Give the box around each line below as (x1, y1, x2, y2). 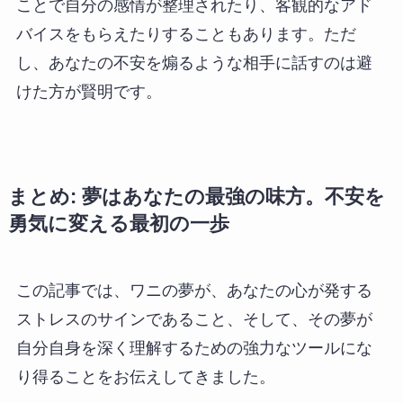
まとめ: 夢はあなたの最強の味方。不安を (7, 186, 385, 209)
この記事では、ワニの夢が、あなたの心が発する (15, 282, 372, 300)
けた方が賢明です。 (15, 83, 162, 102)
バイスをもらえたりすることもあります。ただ (15, 25, 356, 44)
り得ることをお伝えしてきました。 (15, 368, 275, 387)
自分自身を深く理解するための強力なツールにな (15, 339, 372, 358)
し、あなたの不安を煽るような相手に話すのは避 (15, 54, 372, 73)
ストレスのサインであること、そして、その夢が (15, 310, 372, 329)
